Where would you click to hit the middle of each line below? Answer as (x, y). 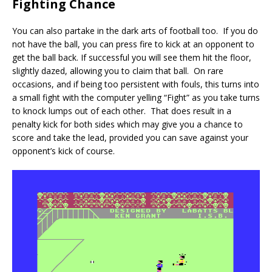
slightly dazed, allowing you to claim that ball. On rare (118, 71)
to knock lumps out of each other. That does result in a (122, 111)
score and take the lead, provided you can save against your (130, 138)
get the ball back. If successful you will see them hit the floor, (132, 58)
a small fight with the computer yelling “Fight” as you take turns (136, 98)
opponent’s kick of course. (63, 151)
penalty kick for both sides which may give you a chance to (127, 124)
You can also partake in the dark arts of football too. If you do (135, 31)
